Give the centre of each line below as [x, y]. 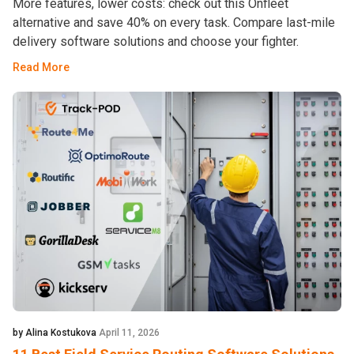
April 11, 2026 [129, 332]
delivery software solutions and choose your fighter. [156, 42]
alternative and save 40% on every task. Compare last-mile [174, 23]
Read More [41, 68]
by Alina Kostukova [56, 332]
